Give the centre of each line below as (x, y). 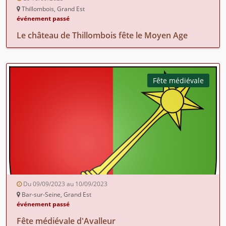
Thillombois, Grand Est (52, 9)
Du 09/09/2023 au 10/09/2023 (65, 184)
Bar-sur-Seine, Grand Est (56, 194)
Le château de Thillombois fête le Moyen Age (102, 35)
